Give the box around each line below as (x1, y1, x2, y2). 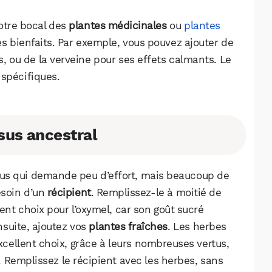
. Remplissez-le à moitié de (90, 186, 222, 199)
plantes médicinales (69, 19, 167, 32)
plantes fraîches (89, 220, 168, 233)
